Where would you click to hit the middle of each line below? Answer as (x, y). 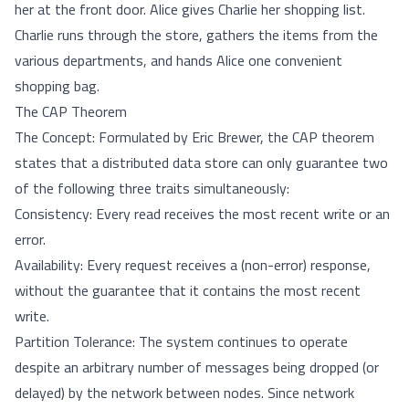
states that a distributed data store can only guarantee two (201, 163)
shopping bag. (57, 86)
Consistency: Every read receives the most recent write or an (202, 214)
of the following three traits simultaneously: (152, 188)
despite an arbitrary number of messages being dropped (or (197, 367)
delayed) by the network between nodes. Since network (184, 393)
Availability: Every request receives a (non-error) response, (193, 265)
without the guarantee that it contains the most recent (188, 290)
